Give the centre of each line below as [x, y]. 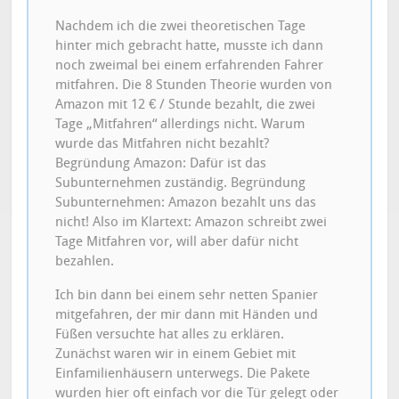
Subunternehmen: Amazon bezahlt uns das [186, 202]
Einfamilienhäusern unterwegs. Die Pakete [183, 373]
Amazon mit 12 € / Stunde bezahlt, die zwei [186, 104]
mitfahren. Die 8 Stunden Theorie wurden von [194, 84]
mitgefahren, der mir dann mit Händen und [187, 314]
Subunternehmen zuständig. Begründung [181, 182]
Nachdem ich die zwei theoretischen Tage [181, 25]
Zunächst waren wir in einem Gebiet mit [176, 353]
